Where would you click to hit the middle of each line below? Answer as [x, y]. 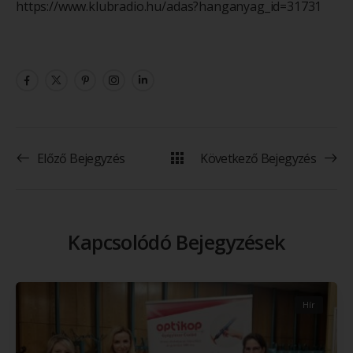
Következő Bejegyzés [258, 158]
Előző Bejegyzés [81, 158]
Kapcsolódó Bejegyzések [176, 242]
